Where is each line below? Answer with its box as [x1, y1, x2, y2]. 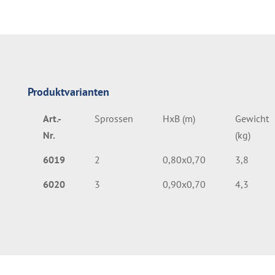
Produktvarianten [27, 84, 109, 99]
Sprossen [94, 112, 133, 125]
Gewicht [234, 112, 269, 125]
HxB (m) [162, 112, 195, 125]
